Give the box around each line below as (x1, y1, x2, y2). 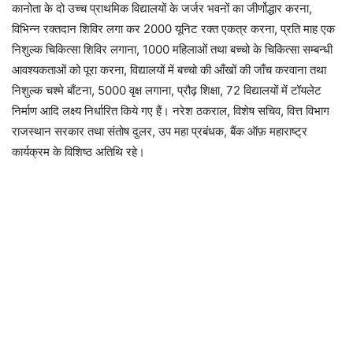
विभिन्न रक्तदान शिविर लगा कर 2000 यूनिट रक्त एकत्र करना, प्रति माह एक (12, 20, 335, 36)
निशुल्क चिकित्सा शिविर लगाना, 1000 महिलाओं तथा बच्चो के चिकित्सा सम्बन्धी (12, 41, 333, 57)
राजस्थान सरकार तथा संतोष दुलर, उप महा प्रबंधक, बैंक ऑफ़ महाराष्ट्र (12, 123, 307, 139)
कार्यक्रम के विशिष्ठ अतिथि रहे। (12, 143, 145, 159)
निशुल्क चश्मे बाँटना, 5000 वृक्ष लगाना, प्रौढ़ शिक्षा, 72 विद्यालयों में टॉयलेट (12, 82, 321, 98)
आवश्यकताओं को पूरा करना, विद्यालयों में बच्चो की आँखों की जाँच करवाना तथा (12, 61, 326, 77)
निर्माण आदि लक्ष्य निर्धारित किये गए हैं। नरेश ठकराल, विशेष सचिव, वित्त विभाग (12, 102, 329, 118)
